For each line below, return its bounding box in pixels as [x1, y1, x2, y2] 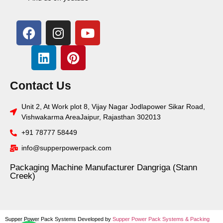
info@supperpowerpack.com [21, 144, 111, 152]
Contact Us [10, 79, 71, 93]
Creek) [10, 171, 35, 181]
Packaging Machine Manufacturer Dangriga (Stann [10, 163, 197, 173]
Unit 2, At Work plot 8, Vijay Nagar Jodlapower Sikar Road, [21, 103, 205, 111]
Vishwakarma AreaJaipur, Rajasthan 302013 [21, 113, 161, 121]
